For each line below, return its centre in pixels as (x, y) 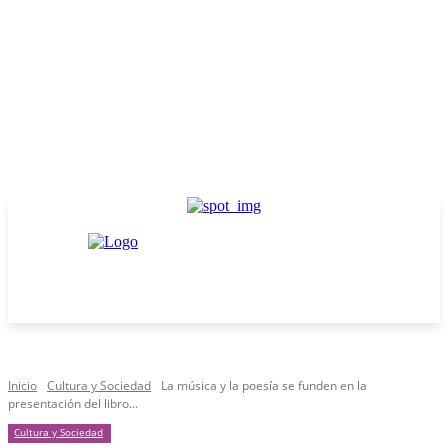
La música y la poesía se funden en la (264, 385)
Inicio (22, 385)
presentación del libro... (73, 403)
